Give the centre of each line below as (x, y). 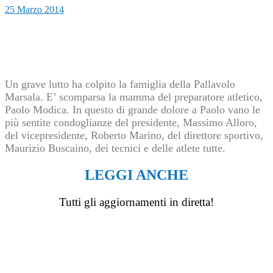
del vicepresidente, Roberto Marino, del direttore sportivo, (134, 136)
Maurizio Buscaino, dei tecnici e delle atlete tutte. (115, 148)
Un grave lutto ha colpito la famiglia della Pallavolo (120, 84)
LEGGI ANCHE (136, 175)
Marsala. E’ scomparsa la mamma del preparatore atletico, (134, 97)
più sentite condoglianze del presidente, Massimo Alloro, (131, 123)
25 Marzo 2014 (34, 10)
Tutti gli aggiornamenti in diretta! (136, 202)
